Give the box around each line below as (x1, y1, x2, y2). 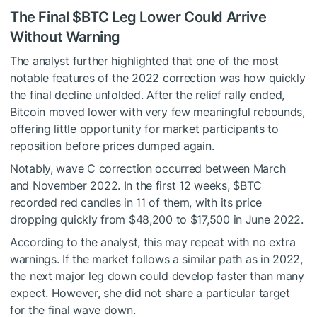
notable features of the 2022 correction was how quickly (10, 70, 306, 85)
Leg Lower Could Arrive (108, 8, 267, 25)
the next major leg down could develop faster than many (10, 268, 304, 283)
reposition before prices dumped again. (10, 138, 214, 153)
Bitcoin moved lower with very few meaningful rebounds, (10, 104, 305, 119)
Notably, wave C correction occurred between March (10, 161, 286, 175)
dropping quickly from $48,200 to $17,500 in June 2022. (10, 212, 304, 226)
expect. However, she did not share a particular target (10, 285, 290, 300)
